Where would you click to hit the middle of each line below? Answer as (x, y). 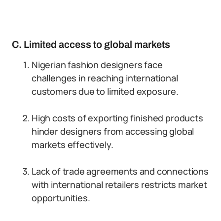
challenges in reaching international (105, 78)
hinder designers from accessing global (113, 131)
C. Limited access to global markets (91, 44)
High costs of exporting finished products (117, 118)
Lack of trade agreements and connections (120, 171)
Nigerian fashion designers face (97, 65)
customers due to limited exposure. (105, 91)
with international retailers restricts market (119, 184)
